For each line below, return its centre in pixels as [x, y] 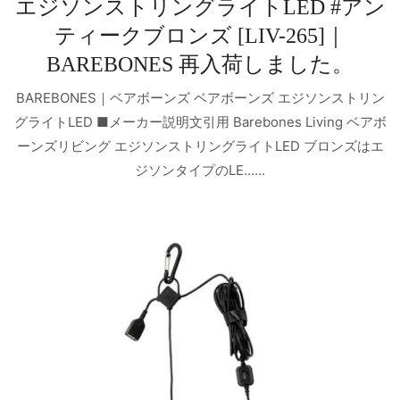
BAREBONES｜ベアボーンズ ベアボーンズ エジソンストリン [200, 97]
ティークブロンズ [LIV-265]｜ [200, 36]
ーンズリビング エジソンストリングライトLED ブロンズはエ [200, 146]
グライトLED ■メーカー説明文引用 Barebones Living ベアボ [200, 121]
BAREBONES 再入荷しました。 [200, 65]
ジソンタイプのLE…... [200, 170]
